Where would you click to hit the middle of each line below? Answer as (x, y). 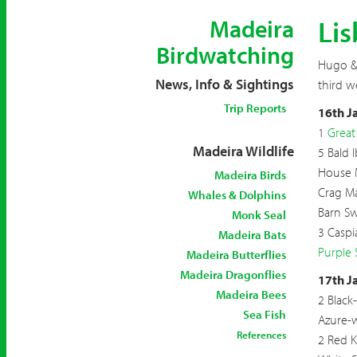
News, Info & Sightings (224, 84)
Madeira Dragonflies (233, 275)
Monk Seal (259, 215)
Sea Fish (264, 314)
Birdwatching (225, 55)
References (261, 335)
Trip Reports (255, 108)
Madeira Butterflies (236, 255)
